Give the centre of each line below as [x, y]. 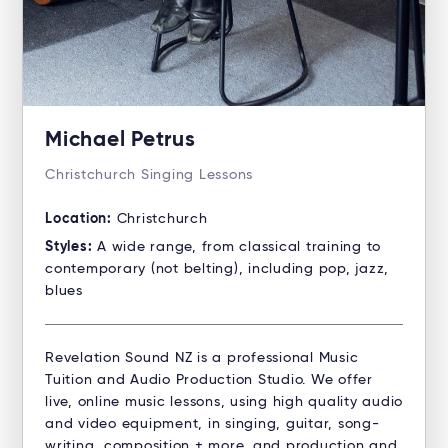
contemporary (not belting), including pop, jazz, [217, 269]
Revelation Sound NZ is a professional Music [202, 358]
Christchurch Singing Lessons [149, 175]
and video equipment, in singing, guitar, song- [212, 424]
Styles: [71, 247]
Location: [81, 219]
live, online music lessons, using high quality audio [224, 402]
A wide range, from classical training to [239, 247]
